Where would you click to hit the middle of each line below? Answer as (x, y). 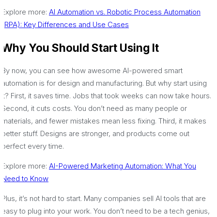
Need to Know (25, 179)
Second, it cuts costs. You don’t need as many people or (94, 108)
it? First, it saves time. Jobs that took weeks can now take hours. (106, 96)
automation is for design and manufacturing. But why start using (104, 83)
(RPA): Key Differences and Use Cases (65, 24)
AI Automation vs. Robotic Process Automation (125, 12)
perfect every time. (33, 146)
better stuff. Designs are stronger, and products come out (95, 134)
